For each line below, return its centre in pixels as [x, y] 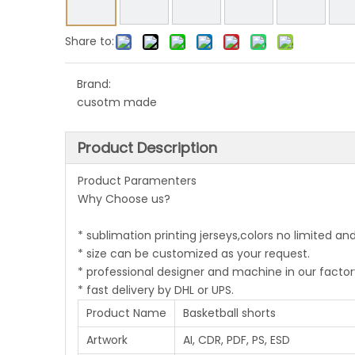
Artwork [107, 340]
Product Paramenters [137, 181]
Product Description [147, 148]
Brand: [94, 84]
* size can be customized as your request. [194, 254]
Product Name [126, 313]
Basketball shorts [229, 313]
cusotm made [117, 102]
